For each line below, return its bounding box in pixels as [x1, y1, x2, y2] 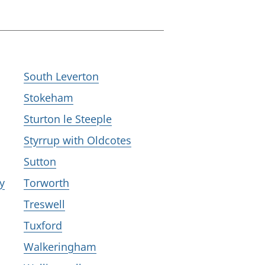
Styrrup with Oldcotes [24, 133, 131, 147]
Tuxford [24, 218, 62, 232]
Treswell [24, 197, 65, 211]
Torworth [24, 176, 69, 190]
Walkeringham [24, 240, 96, 254]
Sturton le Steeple [24, 112, 112, 126]
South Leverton [24, 69, 99, 83]
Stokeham [24, 91, 73, 105]
